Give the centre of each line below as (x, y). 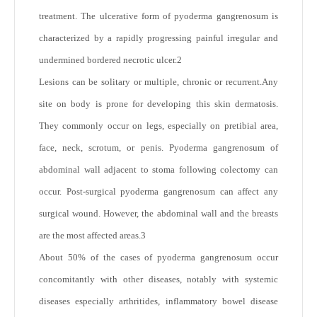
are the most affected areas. (90, 235)
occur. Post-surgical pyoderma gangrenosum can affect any (158, 191)
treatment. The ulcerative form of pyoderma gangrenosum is (158, 16)
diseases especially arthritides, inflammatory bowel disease (158, 301)
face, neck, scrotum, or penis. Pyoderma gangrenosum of (158, 148)
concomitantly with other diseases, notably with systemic (158, 279)
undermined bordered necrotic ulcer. (108, 60)
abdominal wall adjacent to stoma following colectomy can (158, 169)
